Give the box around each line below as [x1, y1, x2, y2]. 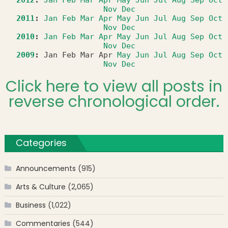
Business [15, 199, 46, 210]
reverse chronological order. [9, 91, 219, 112]
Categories [15, 136, 67, 149]
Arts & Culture [15, 181, 66, 192]
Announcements [15, 163, 76, 174]
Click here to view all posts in [6, 75, 222, 97]
